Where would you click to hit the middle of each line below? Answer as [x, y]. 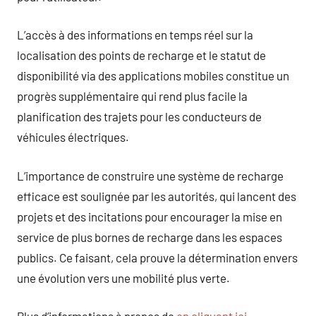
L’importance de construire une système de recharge [150, 175]
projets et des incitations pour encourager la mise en [150, 216]
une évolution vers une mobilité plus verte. [123, 278]
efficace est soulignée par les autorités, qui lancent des [157, 196]
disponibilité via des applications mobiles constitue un [153, 75]
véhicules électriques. [73, 137]
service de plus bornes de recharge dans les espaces [150, 237]
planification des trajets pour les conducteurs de [139, 116]
